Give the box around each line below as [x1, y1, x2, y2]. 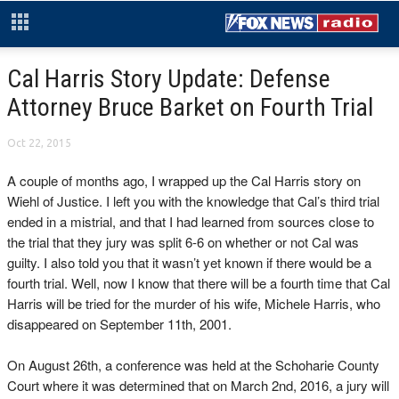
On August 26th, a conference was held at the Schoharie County [7, 355, 379, 374]
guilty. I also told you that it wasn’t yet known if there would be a [7, 253, 371, 272]
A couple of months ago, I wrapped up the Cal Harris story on [7, 171, 361, 190]
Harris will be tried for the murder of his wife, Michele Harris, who [7, 294, 380, 313]
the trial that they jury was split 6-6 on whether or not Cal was [7, 232, 359, 251]
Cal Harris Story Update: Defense [7, 64, 330, 94]
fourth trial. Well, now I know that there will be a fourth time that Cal [7, 273, 390, 292]
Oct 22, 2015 [7, 137, 71, 149]
